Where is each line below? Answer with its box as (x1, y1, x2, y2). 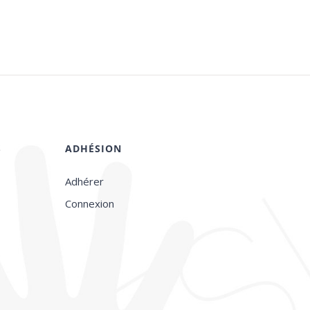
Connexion (64, 197, 114, 211)
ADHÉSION (64, 142, 122, 156)
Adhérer (64, 174, 104, 189)
